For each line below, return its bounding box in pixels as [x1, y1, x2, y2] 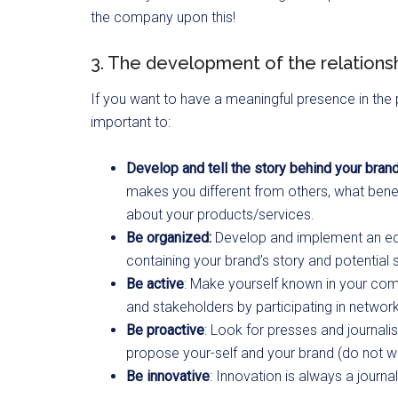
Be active [126, 275, 184, 292]
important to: [91, 113, 171, 131]
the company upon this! [91, 8, 235, 26]
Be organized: [126, 228, 211, 246]
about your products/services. [126, 205, 314, 223]
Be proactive [126, 321, 204, 338]
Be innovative [126, 367, 210, 385]
